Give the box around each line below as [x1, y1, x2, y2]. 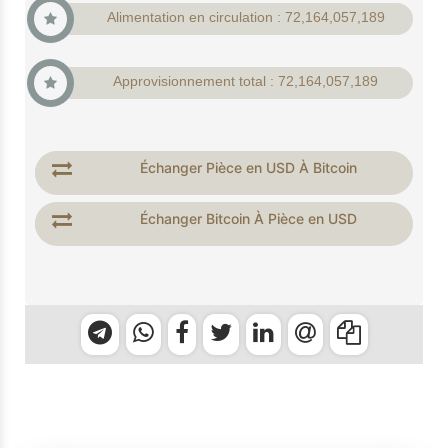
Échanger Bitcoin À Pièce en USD [140, 209, 357, 227]
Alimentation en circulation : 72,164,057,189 [106, 8, 385, 28]
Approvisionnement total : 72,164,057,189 [113, 72, 378, 92]
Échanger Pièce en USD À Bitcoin [140, 158, 357, 176]
